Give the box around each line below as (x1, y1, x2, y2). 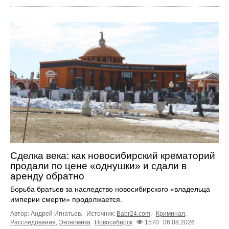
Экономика (59, 219, 90, 226)
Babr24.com (117, 210, 150, 217)
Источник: (86, 210, 117, 217)
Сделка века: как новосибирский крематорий (10, 150, 215, 161)
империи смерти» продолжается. (10, 195, 122, 203)
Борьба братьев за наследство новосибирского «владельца (10, 185, 210, 193)
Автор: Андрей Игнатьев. (10, 210, 84, 217)
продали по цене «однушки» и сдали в (10, 160, 187, 171)
